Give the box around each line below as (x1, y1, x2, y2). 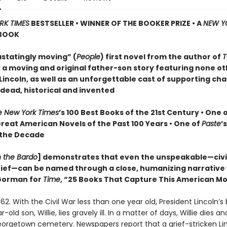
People (76, 52, 100, 62)
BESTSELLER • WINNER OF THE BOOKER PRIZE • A (29, 18, 203, 28)
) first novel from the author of (100, 52, 222, 62)
